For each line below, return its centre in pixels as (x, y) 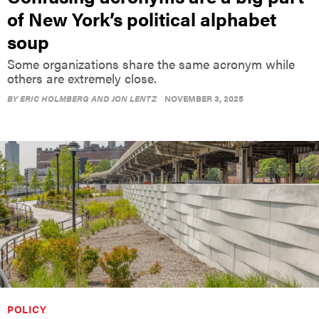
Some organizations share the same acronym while (151, 63)
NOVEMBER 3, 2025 (204, 98)
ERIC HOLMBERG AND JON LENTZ (88, 98)
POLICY (27, 309)
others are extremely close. (82, 78)
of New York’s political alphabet (142, 19)
